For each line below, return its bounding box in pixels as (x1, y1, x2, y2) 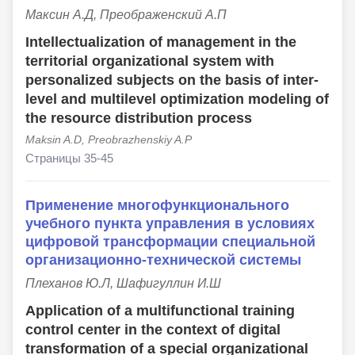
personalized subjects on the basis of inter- (25, 72, 319, 89)
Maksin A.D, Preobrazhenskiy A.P (25, 133, 192, 147)
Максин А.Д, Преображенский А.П (25, 8, 227, 22)
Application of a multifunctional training (25, 303, 295, 319)
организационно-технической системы (25, 251, 301, 269)
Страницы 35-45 (25, 151, 113, 166)
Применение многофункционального (25, 197, 289, 214)
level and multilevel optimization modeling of (25, 91, 329, 108)
